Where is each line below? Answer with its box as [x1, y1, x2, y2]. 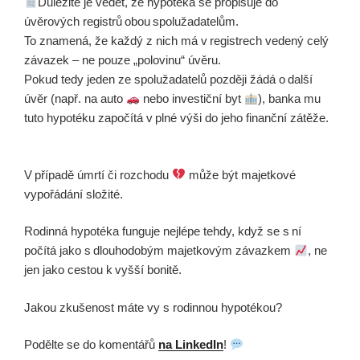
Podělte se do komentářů [24, 337, 158, 351]
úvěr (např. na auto [24, 92, 126, 105]
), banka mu [258, 92, 321, 105]
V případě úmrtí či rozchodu [24, 167, 172, 182]
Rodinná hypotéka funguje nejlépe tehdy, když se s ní [24, 224, 301, 238]
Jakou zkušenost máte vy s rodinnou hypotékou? [24, 300, 285, 314]
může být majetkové [186, 167, 297, 182]
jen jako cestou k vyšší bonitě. [24, 263, 182, 276]
